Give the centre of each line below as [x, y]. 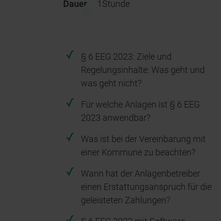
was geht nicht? [111, 83]
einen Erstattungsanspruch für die [146, 187]
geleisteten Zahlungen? [126, 200]
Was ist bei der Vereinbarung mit [143, 139]
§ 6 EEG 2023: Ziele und [126, 56]
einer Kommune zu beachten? [138, 152]
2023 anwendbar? [116, 118]
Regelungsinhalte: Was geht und [143, 70]
